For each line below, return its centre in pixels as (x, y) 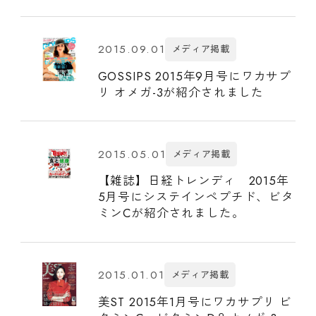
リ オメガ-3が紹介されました (181, 92)
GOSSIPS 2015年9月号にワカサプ (195, 76)
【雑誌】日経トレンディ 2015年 (193, 181)
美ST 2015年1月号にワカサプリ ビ (195, 302)
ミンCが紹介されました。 (171, 213)
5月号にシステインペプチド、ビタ (196, 197)
